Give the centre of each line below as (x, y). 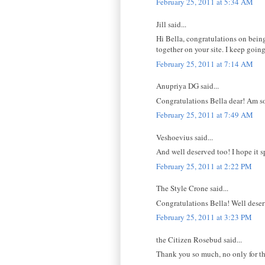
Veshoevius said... (185, 137)
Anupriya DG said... (188, 86)
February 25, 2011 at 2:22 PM (204, 166)
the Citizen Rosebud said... (199, 239)
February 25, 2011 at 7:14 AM (205, 64)
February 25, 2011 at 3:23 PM (204, 217)
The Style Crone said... (192, 188)
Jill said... (171, 24)
